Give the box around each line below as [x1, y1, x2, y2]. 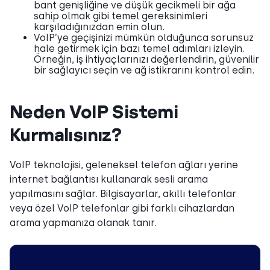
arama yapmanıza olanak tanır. [10, 217, 157, 228]
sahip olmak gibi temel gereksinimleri [34, 10, 207, 22]
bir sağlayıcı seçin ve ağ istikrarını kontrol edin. [34, 64, 254, 76]
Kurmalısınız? [10, 124, 122, 145]
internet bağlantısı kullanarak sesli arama [10, 174, 208, 185]
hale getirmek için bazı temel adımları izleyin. [34, 43, 245, 54]
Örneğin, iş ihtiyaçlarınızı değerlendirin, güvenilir [34, 54, 259, 65]
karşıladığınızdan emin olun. [34, 21, 165, 33]
